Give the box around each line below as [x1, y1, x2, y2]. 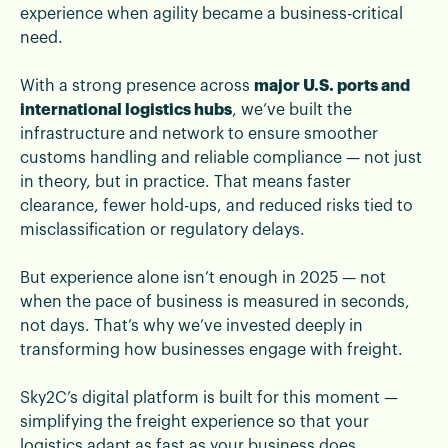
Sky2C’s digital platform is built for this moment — [20, 389, 398, 406]
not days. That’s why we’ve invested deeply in [20, 317, 363, 334]
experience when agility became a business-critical [20, 5, 403, 22]
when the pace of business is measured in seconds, [20, 293, 410, 310]
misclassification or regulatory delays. [20, 221, 305, 238]
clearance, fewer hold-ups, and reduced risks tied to [20, 197, 413, 214]
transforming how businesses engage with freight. [20, 341, 403, 358]
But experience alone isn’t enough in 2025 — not [20, 269, 386, 286]
